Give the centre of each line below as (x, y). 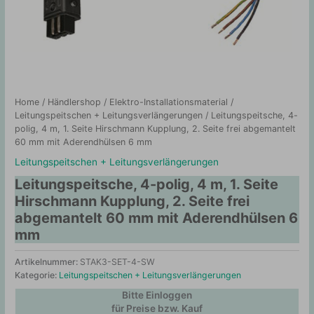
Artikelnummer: (48, 262)
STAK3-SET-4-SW (118, 262)
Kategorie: (37, 275)
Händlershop (75, 102)
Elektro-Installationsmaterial (169, 102)
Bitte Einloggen (157, 295)
